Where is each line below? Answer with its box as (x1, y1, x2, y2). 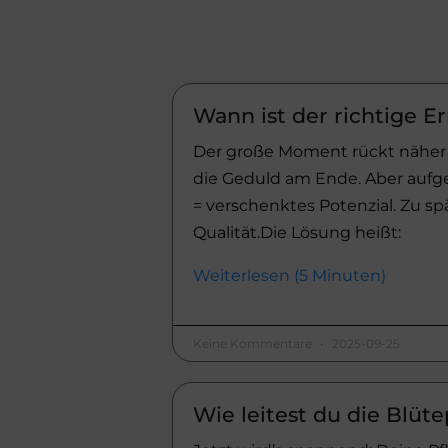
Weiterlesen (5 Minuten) (193, 266, 386, 286)
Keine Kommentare (193, 336, 315, 352)
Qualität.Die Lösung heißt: (193, 223, 401, 243)
